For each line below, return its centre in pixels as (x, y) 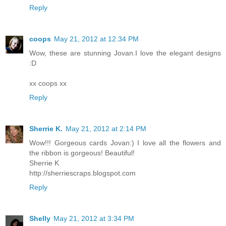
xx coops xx (48, 83)
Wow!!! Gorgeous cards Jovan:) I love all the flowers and (125, 143)
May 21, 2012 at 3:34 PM (94, 219)
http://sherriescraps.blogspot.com (82, 173)
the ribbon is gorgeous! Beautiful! (82, 153)
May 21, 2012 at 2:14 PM (106, 129)
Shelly (40, 219)
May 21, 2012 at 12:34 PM (96, 39)
